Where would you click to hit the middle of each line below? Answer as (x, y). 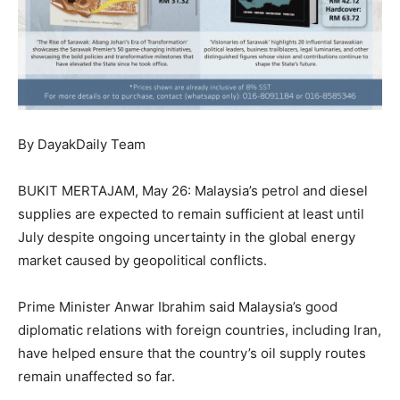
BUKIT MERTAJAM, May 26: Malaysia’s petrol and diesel (193, 191)
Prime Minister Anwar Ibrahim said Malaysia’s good (178, 307)
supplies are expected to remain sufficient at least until (191, 214)
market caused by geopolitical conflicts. (142, 261)
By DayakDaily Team (82, 145)
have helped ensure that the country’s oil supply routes (192, 354)
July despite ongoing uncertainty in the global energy (187, 237)
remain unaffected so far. (96, 377)
